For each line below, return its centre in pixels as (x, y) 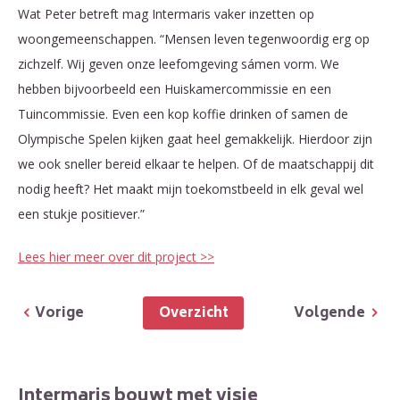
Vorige (59, 315)
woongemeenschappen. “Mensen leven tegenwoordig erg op (194, 39)
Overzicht (199, 314)
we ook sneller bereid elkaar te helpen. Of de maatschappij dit (196, 164)
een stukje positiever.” (81, 214)
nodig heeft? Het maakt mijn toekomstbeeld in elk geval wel (191, 189)
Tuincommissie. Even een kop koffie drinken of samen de (183, 114)
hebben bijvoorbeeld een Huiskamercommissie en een (175, 89)
